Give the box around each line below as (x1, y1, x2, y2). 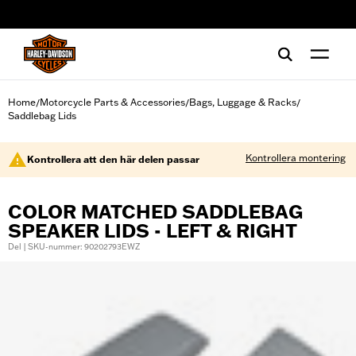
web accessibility (28, 14, 104, 26)
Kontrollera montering (246, 152, 346, 164)
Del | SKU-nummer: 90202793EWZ (8, 242, 140, 252)
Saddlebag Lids (8, 110, 76, 122)
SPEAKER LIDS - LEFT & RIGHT (8, 219, 297, 242)
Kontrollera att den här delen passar (27, 153, 199, 165)
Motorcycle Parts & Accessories (40, 96, 185, 108)
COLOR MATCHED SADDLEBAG (8, 200, 303, 223)
